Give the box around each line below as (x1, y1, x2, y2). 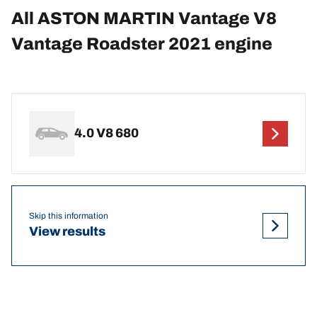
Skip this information (29, 211, 108, 221)
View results (29, 224, 105, 239)
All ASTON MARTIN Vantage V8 (11, 8, 277, 28)
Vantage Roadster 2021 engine (11, 34, 272, 53)
